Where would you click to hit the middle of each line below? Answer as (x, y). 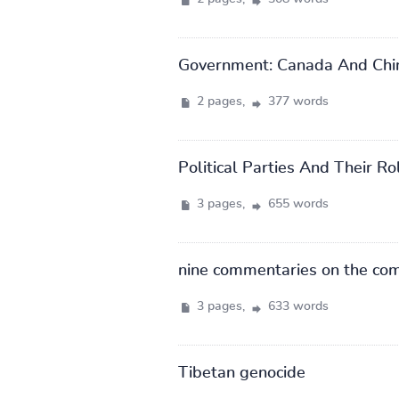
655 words (296, 204)
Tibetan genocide (241, 373)
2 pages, (220, 101)
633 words (296, 306)
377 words (296, 101)
